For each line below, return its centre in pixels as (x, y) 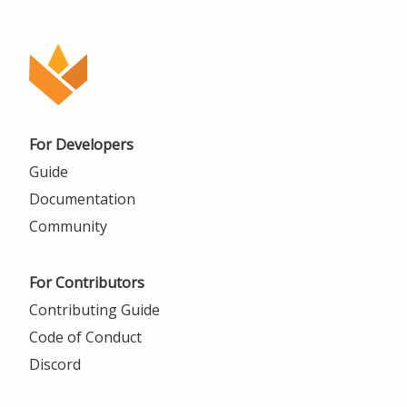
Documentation (82, 199)
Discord (55, 364)
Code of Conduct (85, 337)
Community (68, 226)
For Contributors (87, 282)
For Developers (81, 144)
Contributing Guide (94, 309)
